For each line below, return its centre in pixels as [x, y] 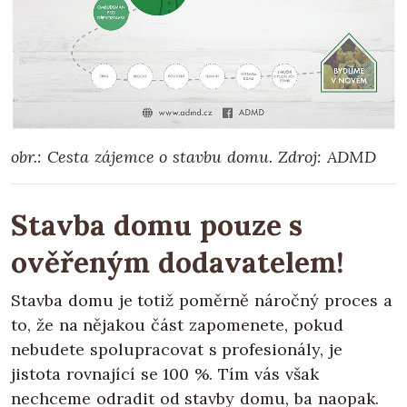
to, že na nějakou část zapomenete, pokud [177, 324]
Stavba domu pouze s [157, 224]
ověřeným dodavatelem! [177, 262]
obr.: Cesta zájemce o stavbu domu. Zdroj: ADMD [194, 156]
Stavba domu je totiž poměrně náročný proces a [202, 300]
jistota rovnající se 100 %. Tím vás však [165, 373]
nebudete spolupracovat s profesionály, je [177, 349]
